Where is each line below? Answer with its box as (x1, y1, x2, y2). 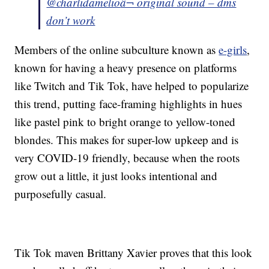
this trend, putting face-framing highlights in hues (14, 96, 243, 112)
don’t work (46, 13, 95, 28)
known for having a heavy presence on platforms (14, 60, 237, 76)
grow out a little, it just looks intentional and (14, 168, 218, 184)
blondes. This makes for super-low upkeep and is (14, 132, 239, 148)
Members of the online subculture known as (14, 42, 219, 58)
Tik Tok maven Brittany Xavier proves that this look (14, 245, 253, 261)
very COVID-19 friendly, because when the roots (14, 150, 240, 166)
